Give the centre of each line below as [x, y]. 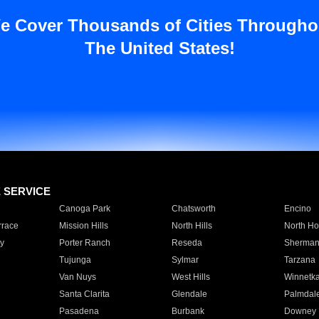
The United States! [159, 48]
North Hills [192, 226]
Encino [297, 209]
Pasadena [79, 311]
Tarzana [299, 260]
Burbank [188, 311]
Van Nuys [77, 277]
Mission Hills [83, 226]
